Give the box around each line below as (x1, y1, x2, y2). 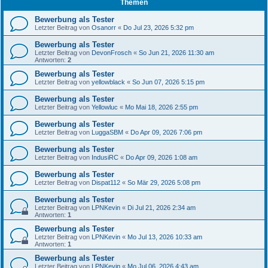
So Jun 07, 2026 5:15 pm (132, 78, 205, 86)
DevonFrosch (92, 49, 132, 56)
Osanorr (92, 24, 116, 31)
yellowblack (92, 78, 125, 86)
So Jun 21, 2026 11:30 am (139, 49, 214, 56)
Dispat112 (92, 179, 120, 186)
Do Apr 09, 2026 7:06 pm (130, 129, 202, 136)
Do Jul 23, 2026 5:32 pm (123, 24, 194, 31)
